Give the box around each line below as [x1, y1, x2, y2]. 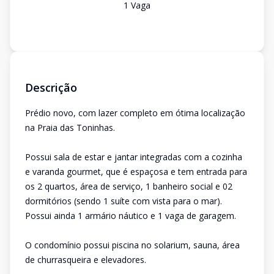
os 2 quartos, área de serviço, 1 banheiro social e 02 [25, 180, 232, 192]
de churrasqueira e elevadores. [25, 254, 146, 265]
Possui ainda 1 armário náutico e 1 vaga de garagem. [25, 210, 236, 221]
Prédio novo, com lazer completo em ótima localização [25, 107, 245, 119]
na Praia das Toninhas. [25, 122, 115, 133]
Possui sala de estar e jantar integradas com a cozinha [25, 151, 242, 163]
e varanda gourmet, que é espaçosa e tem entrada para [25, 166, 247, 177]
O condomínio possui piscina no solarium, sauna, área [25, 239, 240, 251]
